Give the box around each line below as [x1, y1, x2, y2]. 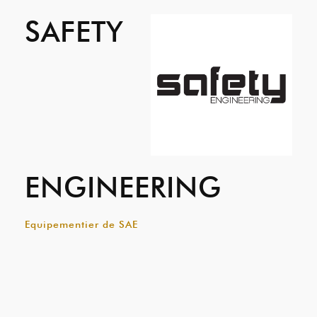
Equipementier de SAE [25, 219, 138, 230]
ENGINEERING [25, 170, 221, 204]
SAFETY [25, 14, 124, 48]
